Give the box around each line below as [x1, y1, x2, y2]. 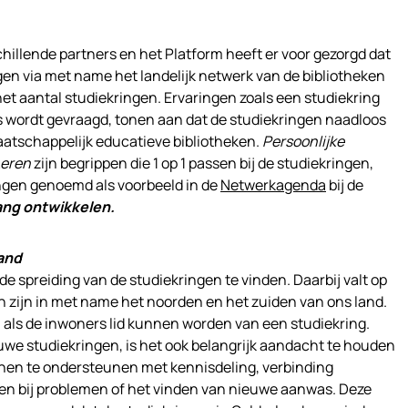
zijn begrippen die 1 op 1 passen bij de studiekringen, [31, 153, 373, 173]
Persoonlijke [262, 131, 344, 151]
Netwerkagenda [220, 175, 326, 195]
